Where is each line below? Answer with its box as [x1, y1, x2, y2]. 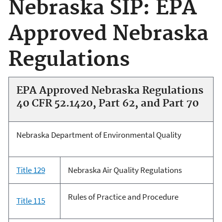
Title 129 [16, 165, 45, 176]
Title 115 [16, 195, 45, 207]
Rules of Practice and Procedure [67, 191, 178, 203]
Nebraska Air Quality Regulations [67, 165, 182, 176]
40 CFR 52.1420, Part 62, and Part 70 [16, 97, 199, 111]
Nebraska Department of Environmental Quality [16, 129, 181, 141]
